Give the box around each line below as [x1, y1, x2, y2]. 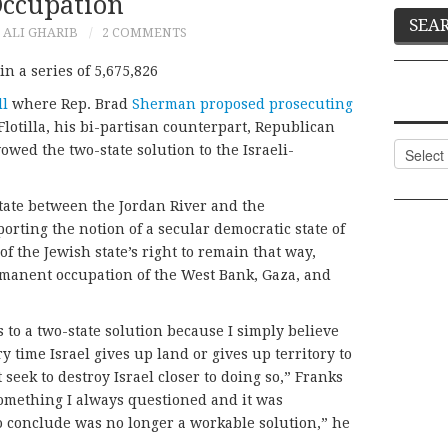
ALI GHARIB [3, 24, 78, 40]
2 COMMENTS [102, 24, 187, 40]
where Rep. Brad [8, 96, 132, 113]
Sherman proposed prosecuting [132, 96, 353, 113]
